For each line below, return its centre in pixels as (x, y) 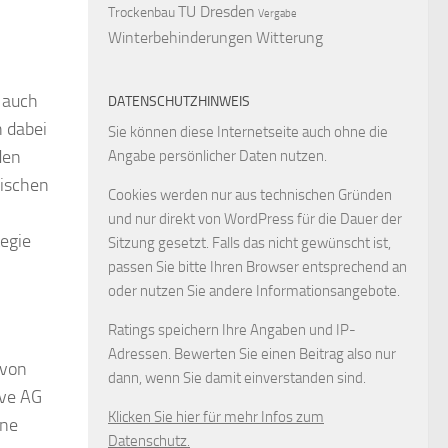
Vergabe (277, 13)
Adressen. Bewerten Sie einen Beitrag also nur (252, 354)
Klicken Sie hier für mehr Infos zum (216, 417)
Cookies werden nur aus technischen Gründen (250, 195)
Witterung (289, 37)
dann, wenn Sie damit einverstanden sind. (237, 378)
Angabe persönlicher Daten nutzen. (217, 156)
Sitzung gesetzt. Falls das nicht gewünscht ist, (249, 243)
